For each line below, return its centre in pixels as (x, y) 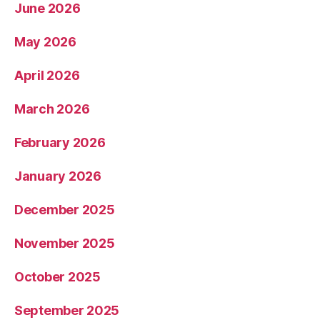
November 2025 (65, 244)
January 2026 (58, 176)
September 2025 (67, 311)
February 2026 (60, 143)
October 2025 (57, 277)
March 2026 (52, 109)
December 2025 (65, 210)
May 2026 (45, 42)
